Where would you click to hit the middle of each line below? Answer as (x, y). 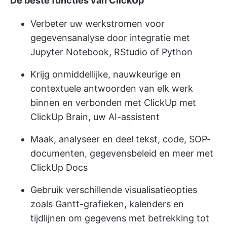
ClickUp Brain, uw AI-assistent (95, 117)
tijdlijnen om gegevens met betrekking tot (120, 218)
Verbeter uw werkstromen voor (98, 24)
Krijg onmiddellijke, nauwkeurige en (106, 74)
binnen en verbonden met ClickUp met (113, 103)
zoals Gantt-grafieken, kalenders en (107, 204)
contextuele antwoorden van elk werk (112, 89)
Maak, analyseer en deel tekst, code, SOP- (121, 139)
